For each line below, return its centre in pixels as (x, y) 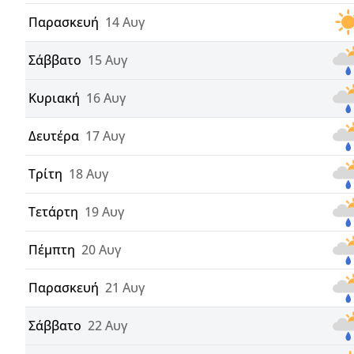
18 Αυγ (88, 174)
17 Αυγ (105, 136)
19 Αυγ (104, 212)
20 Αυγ (101, 250)
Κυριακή (54, 98)
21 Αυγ (125, 288)
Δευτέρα (54, 136)
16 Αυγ (106, 98)
